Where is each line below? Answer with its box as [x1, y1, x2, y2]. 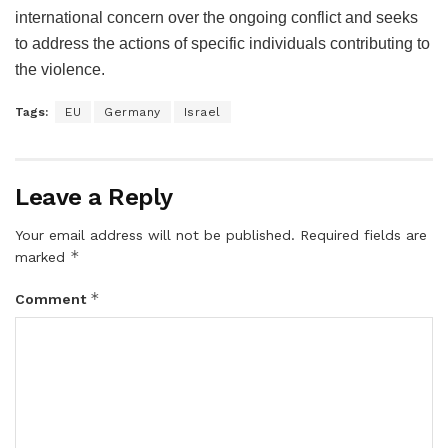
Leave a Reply [15, 182, 173, 211]
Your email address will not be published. [15, 226, 295, 243]
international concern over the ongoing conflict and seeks [15, 8, 418, 26]
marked [15, 248, 70, 265]
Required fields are [300, 226, 427, 243]
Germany [104, 104, 161, 119]
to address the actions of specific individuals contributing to [15, 34, 430, 52]
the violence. [15, 60, 105, 78]
